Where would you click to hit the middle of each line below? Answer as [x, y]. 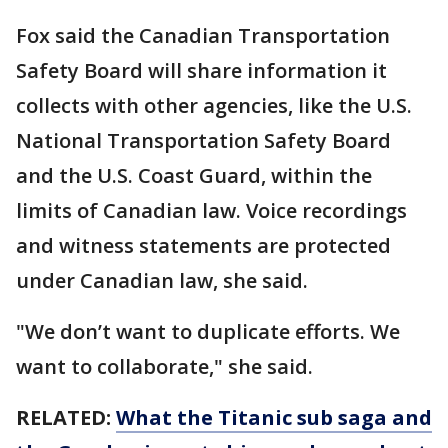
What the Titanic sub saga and [274, 417]
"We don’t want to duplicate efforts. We [208, 331]
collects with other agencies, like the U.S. [214, 105]
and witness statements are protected [203, 245]
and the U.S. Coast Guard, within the [194, 175]
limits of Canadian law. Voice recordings [211, 210]
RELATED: [66, 417]
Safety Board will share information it [201, 70]
